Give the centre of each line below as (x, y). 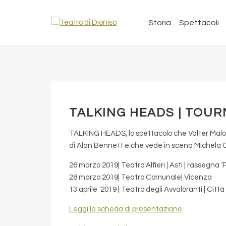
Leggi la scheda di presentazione (126, 209)
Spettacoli (199, 23)
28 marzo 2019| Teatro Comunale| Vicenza (140, 177)
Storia (160, 23)
